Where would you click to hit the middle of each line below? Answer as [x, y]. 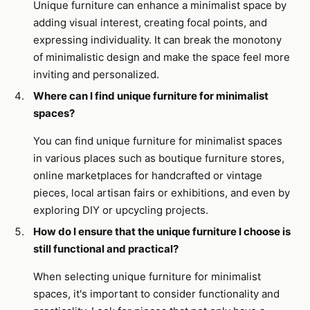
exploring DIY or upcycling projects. [121, 210]
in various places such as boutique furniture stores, [159, 158]
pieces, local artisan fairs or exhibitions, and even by [162, 193]
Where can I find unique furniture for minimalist [151, 96]
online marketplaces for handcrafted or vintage [148, 175]
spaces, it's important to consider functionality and [156, 294]
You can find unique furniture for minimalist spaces [158, 141]
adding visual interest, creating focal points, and [150, 22]
